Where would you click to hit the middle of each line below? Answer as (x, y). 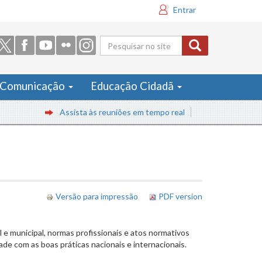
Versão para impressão (97, 196)
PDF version (180, 196)
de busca (134, 70)
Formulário (143, 51)
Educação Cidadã (133, 86)
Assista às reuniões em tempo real (106, 112)
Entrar (185, 10)
